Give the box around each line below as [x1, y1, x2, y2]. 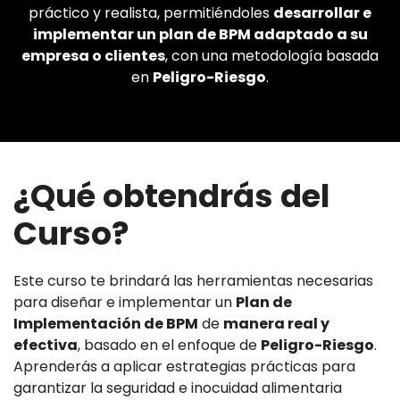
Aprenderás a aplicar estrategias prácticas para [13, 355, 355, 377]
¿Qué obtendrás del [13, 173, 329, 218]
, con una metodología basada [165, 45, 379, 66]
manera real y [223, 312, 329, 334]
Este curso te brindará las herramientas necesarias [13, 270, 373, 291]
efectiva [13, 334, 78, 355]
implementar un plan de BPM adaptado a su [32, 23, 368, 45]
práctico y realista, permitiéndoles [29, 2, 273, 23]
